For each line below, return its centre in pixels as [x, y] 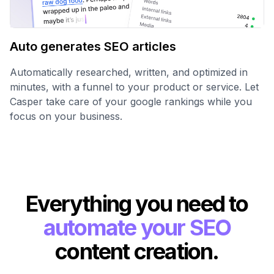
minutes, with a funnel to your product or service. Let [134, 87]
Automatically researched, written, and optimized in [129, 72]
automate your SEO [137, 228]
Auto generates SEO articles [93, 47]
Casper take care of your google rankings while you [131, 102]
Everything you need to [137, 204]
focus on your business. [66, 117]
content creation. [137, 252]
